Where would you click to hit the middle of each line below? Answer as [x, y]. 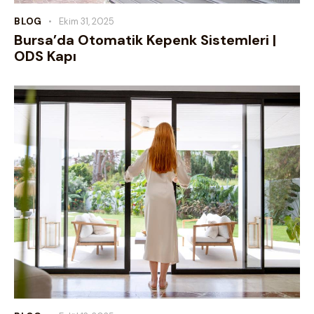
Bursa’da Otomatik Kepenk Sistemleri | [145, 40]
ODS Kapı [45, 56]
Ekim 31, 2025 [86, 21]
